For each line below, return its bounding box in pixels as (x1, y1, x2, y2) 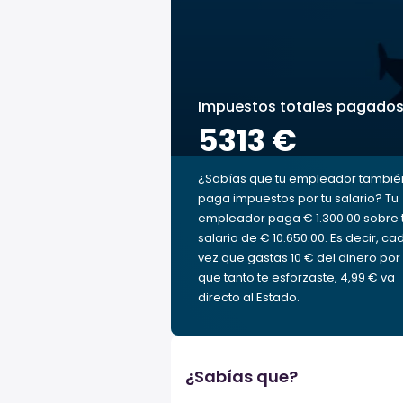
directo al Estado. (198, 289, 300, 306)
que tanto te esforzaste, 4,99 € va (198, 269, 395, 286)
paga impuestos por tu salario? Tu (198, 190, 399, 207)
